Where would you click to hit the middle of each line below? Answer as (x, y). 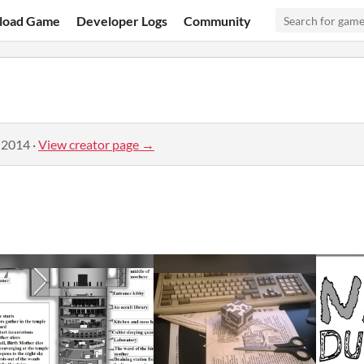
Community (218, 20)
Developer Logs (122, 20)
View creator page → (96, 144)
